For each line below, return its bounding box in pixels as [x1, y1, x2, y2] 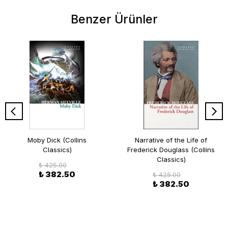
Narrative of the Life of [135, 135, 207, 144]
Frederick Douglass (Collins [127, 145, 215, 154]
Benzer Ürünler [70, 12, 158, 26]
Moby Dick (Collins [27, 135, 87, 144]
